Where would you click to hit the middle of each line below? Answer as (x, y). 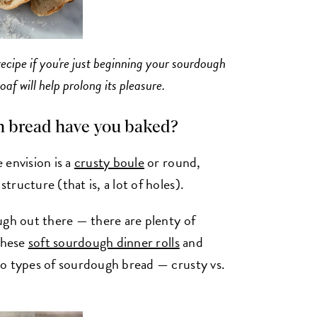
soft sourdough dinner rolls (104, 242)
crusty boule (109, 162)
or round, (172, 162)
